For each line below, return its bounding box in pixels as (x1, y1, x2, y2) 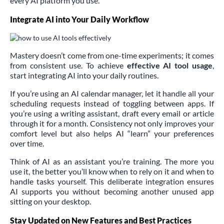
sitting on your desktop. (10, 196, 91, 206)
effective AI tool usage (126, 60, 212, 70)
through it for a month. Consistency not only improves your (10, 118, 214, 128)
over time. (10, 138, 44, 148)
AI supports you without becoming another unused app (10, 186, 214, 196)
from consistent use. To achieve (10, 60, 127, 70)
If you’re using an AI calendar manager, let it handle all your (10, 88, 214, 98)
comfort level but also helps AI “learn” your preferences (10, 128, 214, 138)
